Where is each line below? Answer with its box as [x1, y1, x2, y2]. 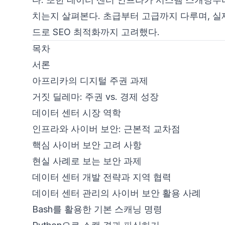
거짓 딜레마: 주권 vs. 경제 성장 [32, 91, 159, 102]
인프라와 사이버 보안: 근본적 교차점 [32, 124, 180, 134]
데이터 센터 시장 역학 [32, 107, 121, 118]
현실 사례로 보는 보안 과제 [32, 156, 142, 166]
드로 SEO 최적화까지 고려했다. [32, 27, 160, 37]
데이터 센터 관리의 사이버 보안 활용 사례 [32, 188, 201, 198]
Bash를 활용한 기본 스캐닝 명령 [32, 204, 162, 214]
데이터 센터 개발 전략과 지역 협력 [32, 172, 171, 182]
